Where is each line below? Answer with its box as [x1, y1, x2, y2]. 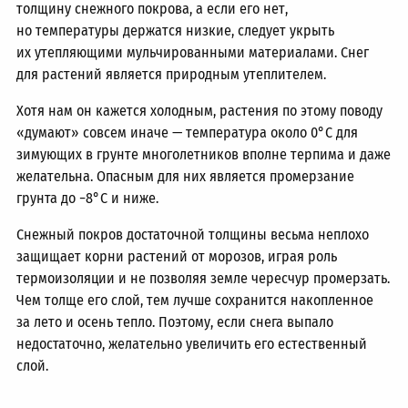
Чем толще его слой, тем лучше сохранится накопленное [16, 291, 374, 309]
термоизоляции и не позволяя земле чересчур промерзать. [16, 270, 391, 287]
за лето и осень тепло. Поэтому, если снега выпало [16, 313, 334, 331]
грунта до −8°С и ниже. [16, 189, 159, 207]
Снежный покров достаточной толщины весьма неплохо [16, 226, 370, 243]
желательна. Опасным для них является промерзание [16, 168, 355, 185]
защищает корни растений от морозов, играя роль [16, 248, 338, 265]
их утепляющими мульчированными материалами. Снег [16, 44, 370, 61]
